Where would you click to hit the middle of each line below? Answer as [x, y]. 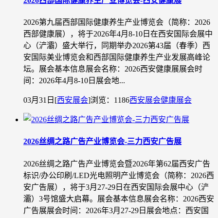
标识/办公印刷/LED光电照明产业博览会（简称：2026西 [119, 175]
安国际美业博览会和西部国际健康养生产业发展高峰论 [117, 57]
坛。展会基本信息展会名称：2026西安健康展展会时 [113, 69]
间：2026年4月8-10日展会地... [74, 81]
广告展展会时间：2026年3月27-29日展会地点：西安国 [116, 210]
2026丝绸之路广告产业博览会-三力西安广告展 [102, 142]
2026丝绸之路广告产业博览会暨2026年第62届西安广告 [117, 163]
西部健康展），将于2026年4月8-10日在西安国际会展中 [118, 34]
